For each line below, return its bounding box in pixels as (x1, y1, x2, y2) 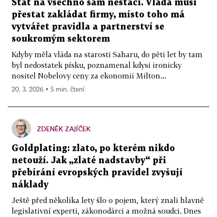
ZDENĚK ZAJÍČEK (37, 124, 91, 133)
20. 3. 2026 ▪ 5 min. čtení (12, 86, 84, 93)
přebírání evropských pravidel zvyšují (12, 169, 183, 177)
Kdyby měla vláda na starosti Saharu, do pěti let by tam (12, 50, 202, 59)
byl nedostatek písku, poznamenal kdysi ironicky (12, 61, 182, 69)
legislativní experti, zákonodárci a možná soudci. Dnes (12, 206, 201, 215)
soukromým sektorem (12, 35, 110, 43)
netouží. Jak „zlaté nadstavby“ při (12, 156, 166, 165)
